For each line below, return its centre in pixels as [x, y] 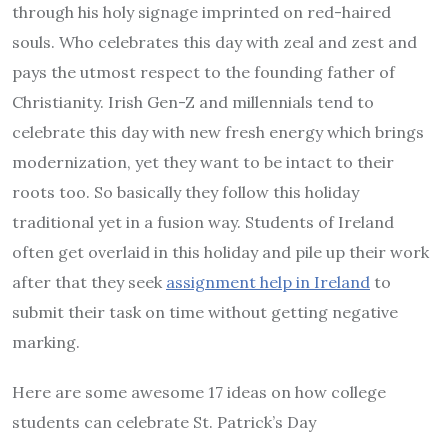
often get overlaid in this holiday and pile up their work [220, 252]
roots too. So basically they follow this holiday [185, 192]
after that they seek [89, 282]
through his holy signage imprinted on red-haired [201, 12]
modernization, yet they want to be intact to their [203, 162]
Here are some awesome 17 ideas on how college [199, 392]
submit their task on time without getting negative [205, 312]
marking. [46, 342]
